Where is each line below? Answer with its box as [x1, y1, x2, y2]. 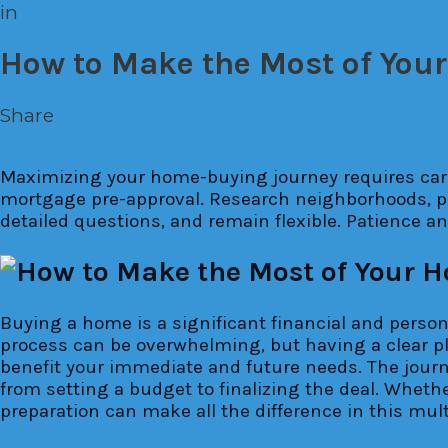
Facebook [59, 103, 152, 127]
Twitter [157, 103, 224, 127]
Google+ [318, 103, 397, 127]
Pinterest [229, 103, 313, 127]
